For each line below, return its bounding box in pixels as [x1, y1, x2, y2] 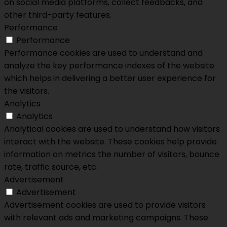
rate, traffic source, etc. [4, 161, 98, 173]
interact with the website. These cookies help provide [4, 136, 217, 148]
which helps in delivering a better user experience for [4, 72, 216, 85]
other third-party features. [4, 9, 111, 21]
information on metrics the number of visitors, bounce [4, 148, 219, 161]
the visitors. [4, 85, 49, 97]
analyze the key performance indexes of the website [4, 60, 214, 72]
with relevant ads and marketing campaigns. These [4, 212, 208, 224]
